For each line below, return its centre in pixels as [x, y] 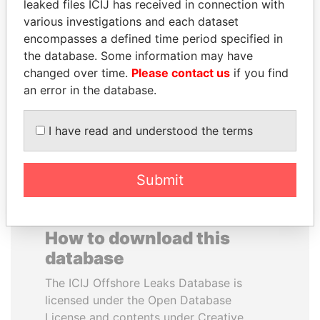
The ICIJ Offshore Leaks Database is [144, 283]
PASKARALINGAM [86, 49]
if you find [259, 72]
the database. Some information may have [138, 55]
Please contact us [181, 72]
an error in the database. [90, 90]
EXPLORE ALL [160, 129]
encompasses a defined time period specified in [153, 38]
